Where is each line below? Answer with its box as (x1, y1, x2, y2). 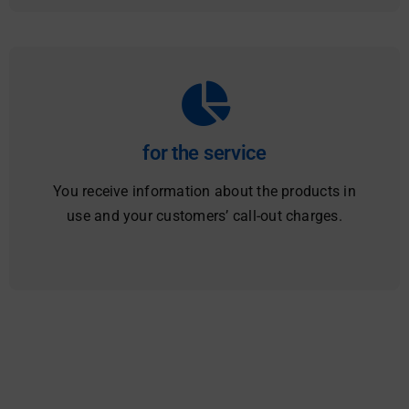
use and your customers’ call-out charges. (67, 207, 342, 225)
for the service (142, 142, 267, 165)
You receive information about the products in (53, 183, 356, 201)
